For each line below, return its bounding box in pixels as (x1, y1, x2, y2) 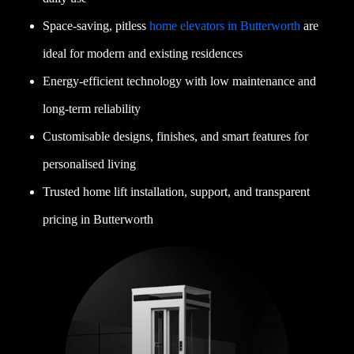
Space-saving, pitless (43, 18, 150, 32)
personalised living (43, 156, 137, 171)
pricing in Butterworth (43, 212, 154, 226)
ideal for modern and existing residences (43, 46, 243, 60)
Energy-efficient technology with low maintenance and (43, 73, 317, 88)
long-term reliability (43, 101, 141, 115)
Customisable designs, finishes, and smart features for (43, 129, 309, 143)
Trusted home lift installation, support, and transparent (43, 184, 311, 198)
